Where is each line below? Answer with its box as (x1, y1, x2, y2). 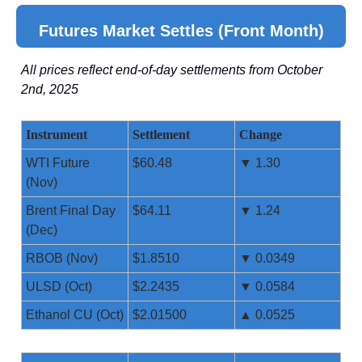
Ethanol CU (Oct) (26, 308, 124, 322)
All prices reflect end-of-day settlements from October (21, 63, 322, 77)
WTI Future (26, 156, 90, 170)
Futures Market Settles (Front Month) (38, 22, 324, 40)
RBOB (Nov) (26, 251, 98, 265)
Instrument (26, 128, 87, 141)
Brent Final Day (26, 204, 116, 217)
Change (239, 128, 282, 141)
